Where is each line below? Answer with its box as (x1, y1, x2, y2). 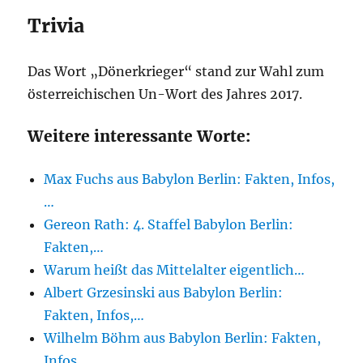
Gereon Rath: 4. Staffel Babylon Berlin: (44, 216, 294, 233)
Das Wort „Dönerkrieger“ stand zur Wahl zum (28, 63, 325, 79)
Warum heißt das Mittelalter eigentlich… (44, 262, 305, 278)
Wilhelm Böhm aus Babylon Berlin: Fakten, (44, 330, 322, 346)
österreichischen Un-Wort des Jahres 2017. (28, 86, 303, 102)
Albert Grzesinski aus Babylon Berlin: (44, 284, 284, 301)
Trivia (28, 14, 85, 37)
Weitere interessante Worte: (28, 126, 251, 146)
